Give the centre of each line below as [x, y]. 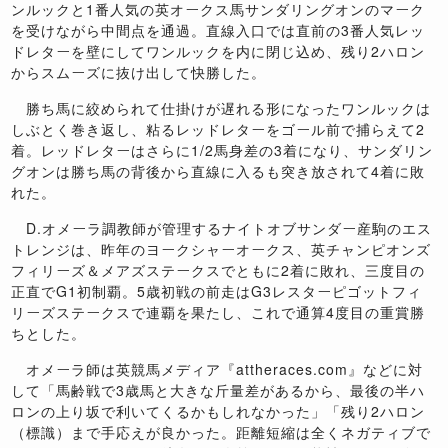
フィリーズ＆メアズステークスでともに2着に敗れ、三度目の [218, 270]
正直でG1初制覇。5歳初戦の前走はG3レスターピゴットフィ [217, 291]
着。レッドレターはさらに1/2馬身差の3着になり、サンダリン [222, 150]
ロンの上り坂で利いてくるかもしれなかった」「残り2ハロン [218, 411]
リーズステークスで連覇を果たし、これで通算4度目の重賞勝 [218, 312]
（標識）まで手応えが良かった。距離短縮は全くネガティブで [221, 432]
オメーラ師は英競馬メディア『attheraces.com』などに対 [217, 369]
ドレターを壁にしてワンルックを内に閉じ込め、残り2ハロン [218, 51]
